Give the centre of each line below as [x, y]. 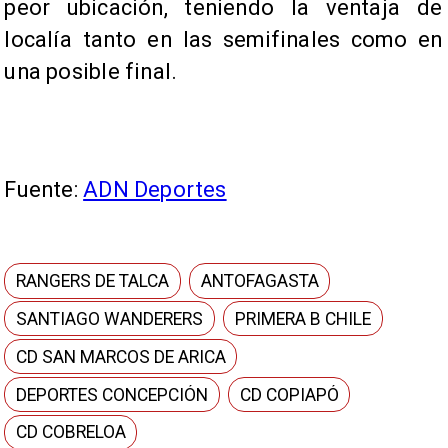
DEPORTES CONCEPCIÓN [112, 394]
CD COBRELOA [71, 432]
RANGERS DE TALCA [93, 280]
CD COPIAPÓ [290, 394]
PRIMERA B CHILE [303, 318]
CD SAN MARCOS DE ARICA [121, 356]
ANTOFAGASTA [260, 280]
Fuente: [44, 190]
